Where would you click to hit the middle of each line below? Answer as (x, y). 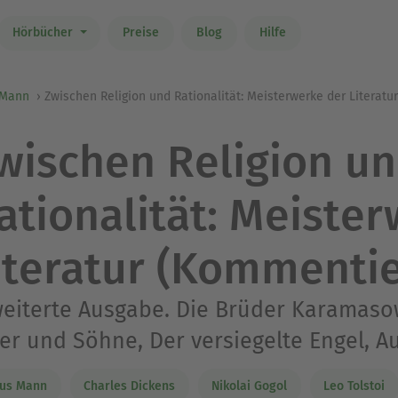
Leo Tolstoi (354, 386)
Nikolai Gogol (249, 386)
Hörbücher (44, 33)
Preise (140, 33)
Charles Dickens (129, 386)
